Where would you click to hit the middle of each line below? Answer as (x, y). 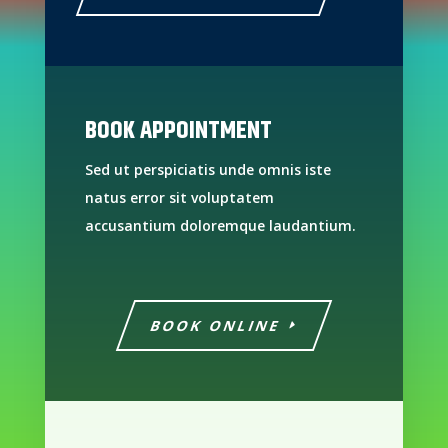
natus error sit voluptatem (179, 198)
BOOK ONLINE (216, 326)
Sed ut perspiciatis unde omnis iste (207, 170)
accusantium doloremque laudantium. (220, 226)
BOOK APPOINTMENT (178, 131)
